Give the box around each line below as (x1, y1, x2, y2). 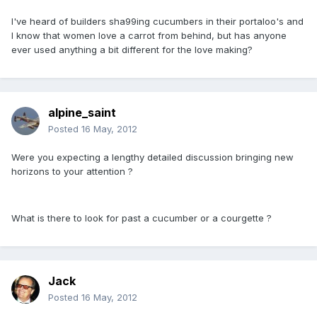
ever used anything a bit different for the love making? (11, 44, 253, 56)
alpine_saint (48, 105, 116, 120)
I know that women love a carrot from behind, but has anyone (11, 30, 287, 42)
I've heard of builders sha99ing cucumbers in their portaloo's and (11, 16, 304, 28)
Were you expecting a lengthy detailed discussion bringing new (11, 151, 294, 163)
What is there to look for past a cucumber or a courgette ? (11, 212, 272, 224)
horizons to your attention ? (11, 166, 133, 178)
